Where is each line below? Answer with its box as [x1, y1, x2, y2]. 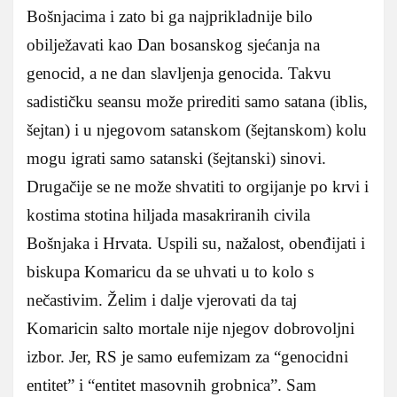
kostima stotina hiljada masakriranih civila [27, 206, 310, 225]
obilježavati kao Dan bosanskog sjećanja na [27, 35, 320, 55]
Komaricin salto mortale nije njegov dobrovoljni [27, 319, 354, 339]
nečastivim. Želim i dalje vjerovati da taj [27, 291, 297, 310]
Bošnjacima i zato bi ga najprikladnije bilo [27, 7, 313, 27]
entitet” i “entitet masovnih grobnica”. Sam [27, 376, 316, 395]
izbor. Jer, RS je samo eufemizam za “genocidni [27, 347, 348, 367]
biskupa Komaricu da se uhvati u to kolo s [27, 262, 314, 282]
